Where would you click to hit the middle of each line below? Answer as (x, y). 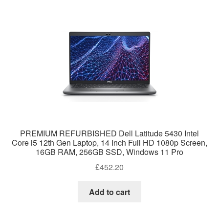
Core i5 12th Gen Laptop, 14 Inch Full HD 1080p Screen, (109, 143)
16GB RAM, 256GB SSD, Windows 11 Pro (109, 152)
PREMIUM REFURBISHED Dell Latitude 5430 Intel (109, 133)
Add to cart (109, 192)
